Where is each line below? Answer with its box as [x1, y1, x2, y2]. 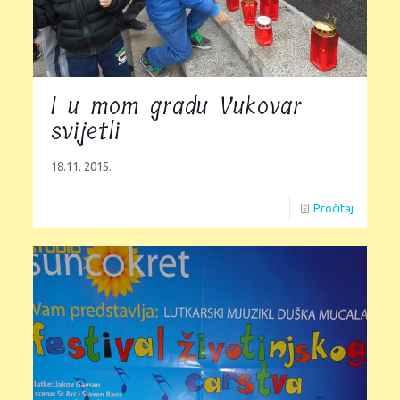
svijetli [50, 112, 121, 152]
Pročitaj [313, 202, 354, 215]
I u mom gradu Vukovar [50, 87, 303, 127]
